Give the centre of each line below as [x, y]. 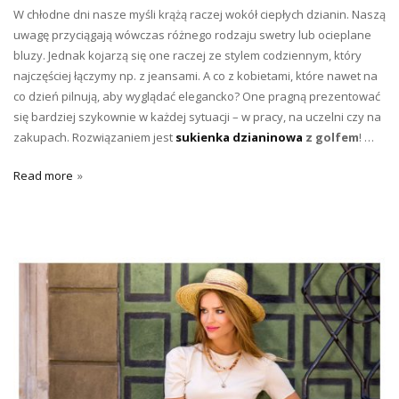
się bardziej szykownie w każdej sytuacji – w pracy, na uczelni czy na [197, 116]
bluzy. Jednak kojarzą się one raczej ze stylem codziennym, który [187, 55]
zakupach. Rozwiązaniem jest [94, 137]
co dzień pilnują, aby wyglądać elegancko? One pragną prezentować [197, 96]
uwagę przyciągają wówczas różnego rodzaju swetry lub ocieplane [192, 34]
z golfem [331, 137]
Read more [43, 175]
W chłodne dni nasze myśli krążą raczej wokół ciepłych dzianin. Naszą [199, 14]
